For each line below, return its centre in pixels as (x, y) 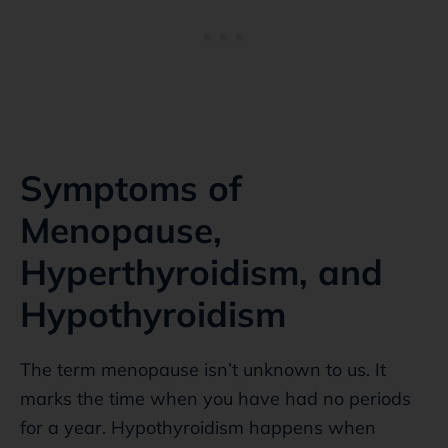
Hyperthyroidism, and (201, 271)
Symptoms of (131, 187)
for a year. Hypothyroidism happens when (198, 427)
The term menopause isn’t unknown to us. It (203, 369)
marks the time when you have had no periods (215, 398)
